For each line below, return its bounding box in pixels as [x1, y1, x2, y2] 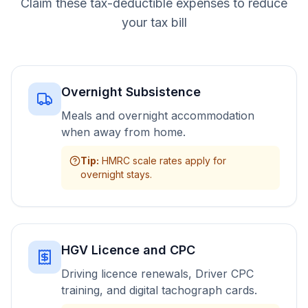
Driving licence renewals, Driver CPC [61, 267, 254, 280]
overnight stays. [80, 168, 152, 180]
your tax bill [121, 15, 187, 30]
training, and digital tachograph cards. [61, 283, 257, 297]
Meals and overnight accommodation [61, 109, 254, 122]
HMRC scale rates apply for [102, 155, 226, 166]
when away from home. [61, 125, 186, 139]
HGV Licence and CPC [61, 243, 195, 257]
